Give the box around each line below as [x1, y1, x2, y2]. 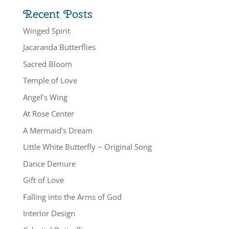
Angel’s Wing [22, 91, 67, 102]
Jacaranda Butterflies [22, 42, 96, 52]
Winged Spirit [22, 25, 70, 36]
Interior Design [22, 208, 75, 218]
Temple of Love [22, 75, 77, 85]
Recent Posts [22, 6, 93, 21]
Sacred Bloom [22, 58, 72, 69]
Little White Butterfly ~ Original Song [22, 142, 152, 152]
